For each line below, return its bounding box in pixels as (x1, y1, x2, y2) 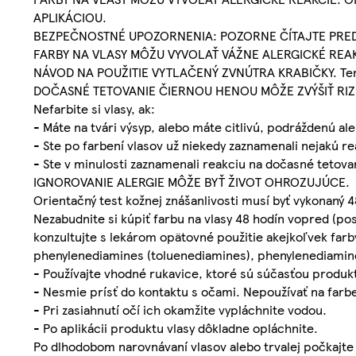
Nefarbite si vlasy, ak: (33, 99, 155, 118)
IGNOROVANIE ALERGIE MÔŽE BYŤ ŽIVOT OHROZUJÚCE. (33, 172, 350, 192)
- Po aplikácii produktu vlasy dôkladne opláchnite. (33, 319, 318, 338)
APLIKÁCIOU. (33, 8, 106, 27)
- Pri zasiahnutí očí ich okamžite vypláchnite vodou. (33, 300, 327, 319)
